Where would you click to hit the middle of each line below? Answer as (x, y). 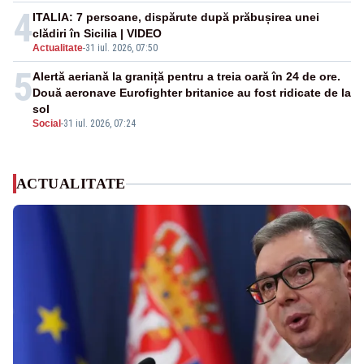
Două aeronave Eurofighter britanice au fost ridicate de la (192, 93)
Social (47, 124)
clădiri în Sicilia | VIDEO (97, 34)
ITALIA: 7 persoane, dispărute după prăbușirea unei (176, 17)
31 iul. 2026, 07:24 (100, 124)
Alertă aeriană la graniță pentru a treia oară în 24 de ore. (186, 77)
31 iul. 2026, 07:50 (121, 48)
